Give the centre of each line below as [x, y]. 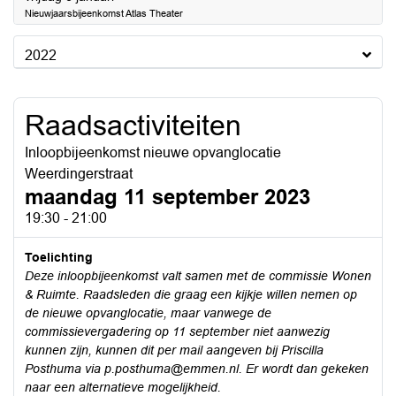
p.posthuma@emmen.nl [171, 369]
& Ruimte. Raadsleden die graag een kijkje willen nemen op [191, 294]
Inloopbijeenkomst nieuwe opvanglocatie [153, 152]
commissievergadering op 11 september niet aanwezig [177, 331]
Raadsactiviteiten [133, 126]
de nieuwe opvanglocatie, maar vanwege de [148, 313]
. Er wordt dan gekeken [304, 369]
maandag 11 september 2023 [168, 197]
